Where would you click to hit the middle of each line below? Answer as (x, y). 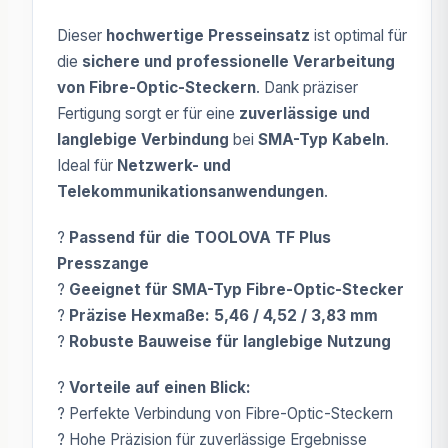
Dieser (81, 35)
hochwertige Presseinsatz (208, 35)
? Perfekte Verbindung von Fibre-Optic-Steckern (225, 413)
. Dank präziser (307, 87)
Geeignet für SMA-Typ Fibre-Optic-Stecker (236, 289)
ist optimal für (358, 35)
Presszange (103, 263)
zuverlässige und (304, 113)
